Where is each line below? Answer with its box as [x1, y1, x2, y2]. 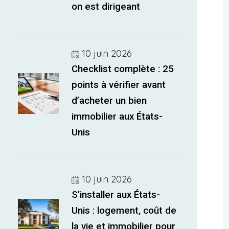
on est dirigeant [72, 1, 141, 12]
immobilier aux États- [72, 111, 163, 122]
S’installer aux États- [72, 189, 161, 200]
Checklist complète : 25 [72, 63, 174, 75]
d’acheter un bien [72, 95, 147, 106]
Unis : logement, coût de [72, 205, 177, 216]
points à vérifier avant [72, 79, 166, 90]
